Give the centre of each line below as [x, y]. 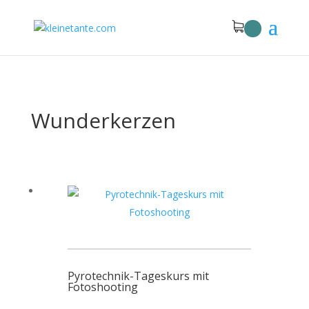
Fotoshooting [103, 287]
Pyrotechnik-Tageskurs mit [139, 276]
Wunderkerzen [103, 120]
